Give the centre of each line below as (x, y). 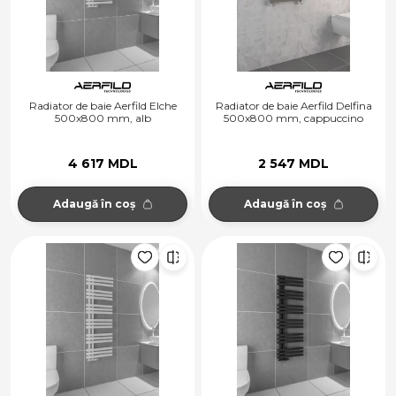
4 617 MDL (103, 163)
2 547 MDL (293, 163)
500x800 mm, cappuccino (293, 118)
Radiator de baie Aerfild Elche (103, 106)
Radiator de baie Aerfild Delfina (293, 106)
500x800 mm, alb (103, 118)
